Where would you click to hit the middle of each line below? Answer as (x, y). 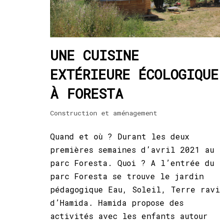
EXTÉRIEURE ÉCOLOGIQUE (134, 74)
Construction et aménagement (104, 113)
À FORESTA (87, 93)
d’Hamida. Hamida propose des (117, 202)
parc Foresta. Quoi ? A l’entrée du (132, 163)
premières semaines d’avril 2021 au (132, 149)
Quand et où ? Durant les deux (120, 136)
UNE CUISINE (95, 55)
